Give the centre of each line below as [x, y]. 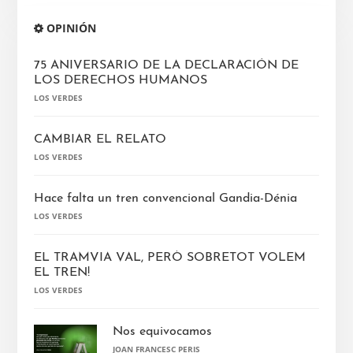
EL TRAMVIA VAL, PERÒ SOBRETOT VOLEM [169, 258]
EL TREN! [61, 273]
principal [62, 69]
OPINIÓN [69, 28]
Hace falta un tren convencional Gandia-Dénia [165, 199]
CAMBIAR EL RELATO [100, 140]
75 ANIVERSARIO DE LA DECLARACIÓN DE [166, 66]
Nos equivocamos [162, 332]
